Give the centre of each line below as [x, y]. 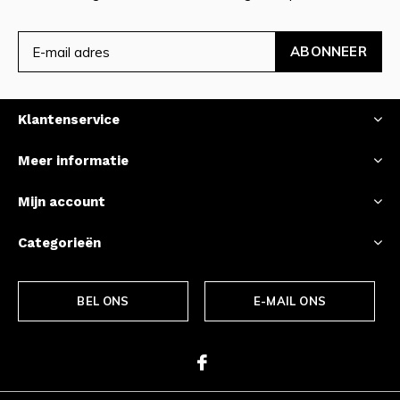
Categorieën [59, 243]
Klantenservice [69, 120]
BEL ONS [103, 301]
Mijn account [62, 202]
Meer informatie [73, 161]
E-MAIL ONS [290, 301]
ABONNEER [329, 52]
